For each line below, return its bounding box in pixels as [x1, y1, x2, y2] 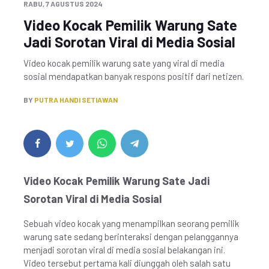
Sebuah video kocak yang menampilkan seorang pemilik [23, 218, 239, 229]
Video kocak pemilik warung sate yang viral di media [23, 58, 225, 68]
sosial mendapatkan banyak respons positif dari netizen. [23, 71, 244, 82]
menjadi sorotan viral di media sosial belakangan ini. [23, 244, 225, 255]
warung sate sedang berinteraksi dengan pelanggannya [23, 231, 238, 242]
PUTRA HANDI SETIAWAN [34, 95, 118, 104]
